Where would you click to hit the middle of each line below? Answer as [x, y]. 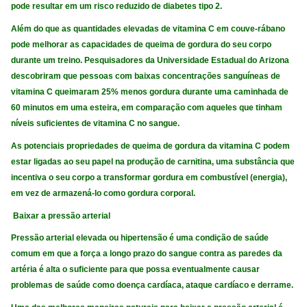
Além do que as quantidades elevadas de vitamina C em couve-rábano [148, 29]
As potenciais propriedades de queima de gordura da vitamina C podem [151, 146]
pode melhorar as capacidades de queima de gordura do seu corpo [142, 45]
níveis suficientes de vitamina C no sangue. [96, 124]
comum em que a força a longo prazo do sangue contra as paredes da [147, 254]
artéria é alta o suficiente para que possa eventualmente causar [136, 270]
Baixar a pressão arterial [61, 216]
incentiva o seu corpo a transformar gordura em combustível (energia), [149, 177]
